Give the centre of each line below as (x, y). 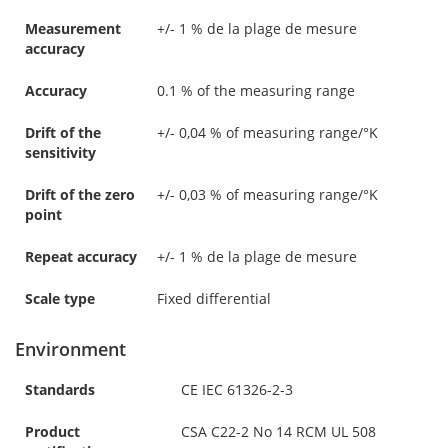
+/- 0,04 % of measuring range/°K (267, 132)
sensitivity (60, 152)
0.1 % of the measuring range (256, 90)
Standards (60, 389)
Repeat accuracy (81, 256)
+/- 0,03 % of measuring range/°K (267, 194)
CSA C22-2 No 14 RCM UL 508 (278, 431)
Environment (70, 348)
